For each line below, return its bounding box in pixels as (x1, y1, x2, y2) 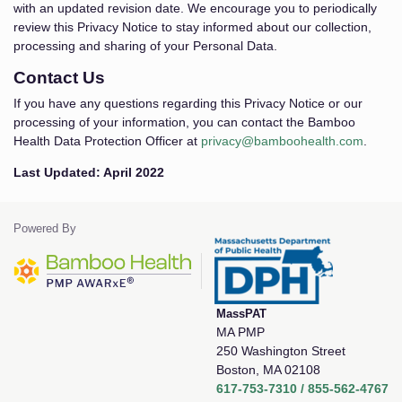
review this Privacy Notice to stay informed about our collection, (13, 20, 371, 34)
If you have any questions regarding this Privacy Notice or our (13, 96, 363, 110)
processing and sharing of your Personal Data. (13, 39, 277, 53)
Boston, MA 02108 (216, 362, 320, 377)
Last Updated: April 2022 (13, 165, 164, 179)
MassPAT (216, 306, 267, 320)
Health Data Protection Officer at (13, 134, 201, 148)
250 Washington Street (216, 343, 345, 358)
